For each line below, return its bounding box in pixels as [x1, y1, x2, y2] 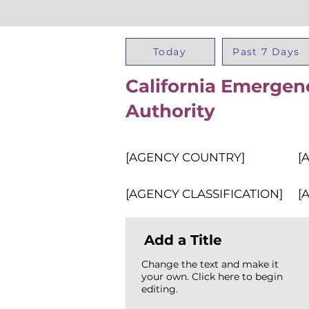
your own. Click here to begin [141, 270, 283, 283]
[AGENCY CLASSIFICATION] [126, 187, 283, 201]
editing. [141, 283, 178, 295]
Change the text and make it [141, 258, 279, 270]
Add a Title [144, 232, 222, 248]
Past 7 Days [232, 46, 300, 58]
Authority [126, 100, 215, 122]
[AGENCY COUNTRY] [126, 150, 245, 164]
